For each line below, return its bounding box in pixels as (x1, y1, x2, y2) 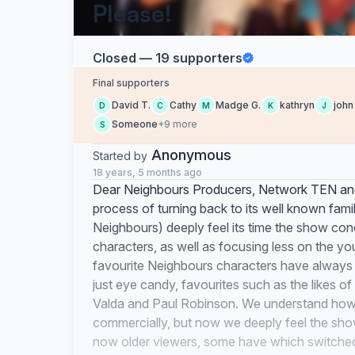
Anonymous (151, 147, 231, 163)
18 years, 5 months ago (93, 166, 202, 178)
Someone (112, 118, 158, 130)
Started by (93, 149, 147, 162)
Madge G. (216, 99, 261, 111)
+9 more (158, 118, 197, 130)
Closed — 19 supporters (93, 50, 242, 66)
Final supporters (93, 77, 170, 89)
